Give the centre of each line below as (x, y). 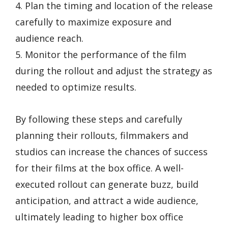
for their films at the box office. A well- (99, 168)
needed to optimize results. (76, 87)
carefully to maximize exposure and (93, 22)
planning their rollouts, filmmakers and (102, 135)
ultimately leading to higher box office (99, 217)
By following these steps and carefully (99, 119)
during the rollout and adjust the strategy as (114, 70)
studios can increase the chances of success (111, 151)
